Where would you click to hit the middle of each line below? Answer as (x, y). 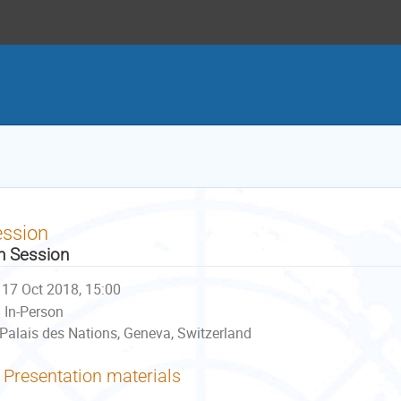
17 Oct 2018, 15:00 (62, 289)
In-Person (34, 311)
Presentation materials (92, 376)
